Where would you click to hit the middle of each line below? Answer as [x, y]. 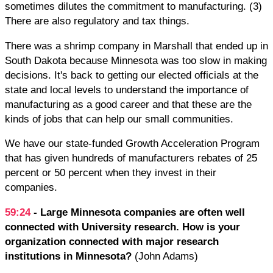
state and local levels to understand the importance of [127, 89]
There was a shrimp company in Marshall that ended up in [136, 45]
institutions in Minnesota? [70, 256]
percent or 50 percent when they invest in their [111, 173]
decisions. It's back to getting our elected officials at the [132, 75]
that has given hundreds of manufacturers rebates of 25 [131, 158]
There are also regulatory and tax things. [97, 21]
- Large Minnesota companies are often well [139, 212]
